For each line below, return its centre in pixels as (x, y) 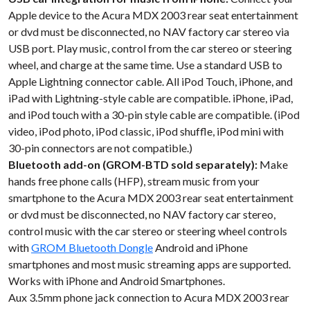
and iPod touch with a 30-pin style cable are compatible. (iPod (154, 114)
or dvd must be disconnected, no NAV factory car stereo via (149, 31)
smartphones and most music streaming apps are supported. (149, 264)
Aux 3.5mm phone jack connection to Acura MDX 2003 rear (149, 297)
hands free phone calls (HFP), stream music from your (134, 181)
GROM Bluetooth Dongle (92, 247)
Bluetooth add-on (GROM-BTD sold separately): (133, 164)
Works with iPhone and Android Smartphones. (117, 280)
